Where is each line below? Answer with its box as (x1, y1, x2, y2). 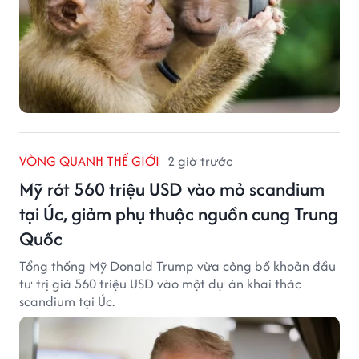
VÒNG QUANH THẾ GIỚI (19, 151, 159, 171)
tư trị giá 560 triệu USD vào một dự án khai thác (19, 273, 301, 293)
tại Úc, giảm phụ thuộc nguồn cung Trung (19, 200, 338, 227)
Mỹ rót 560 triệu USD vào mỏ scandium (19, 175, 325, 202)
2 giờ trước (167, 151, 232, 171)
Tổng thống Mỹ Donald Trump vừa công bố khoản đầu (19, 256, 336, 276)
